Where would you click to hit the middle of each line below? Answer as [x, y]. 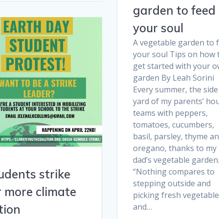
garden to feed [174, 10]
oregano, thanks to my [175, 148]
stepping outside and [172, 183]
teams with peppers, [170, 113]
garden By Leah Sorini [173, 77]
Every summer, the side [175, 89]
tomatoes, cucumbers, [173, 124]
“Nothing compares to [174, 171]
